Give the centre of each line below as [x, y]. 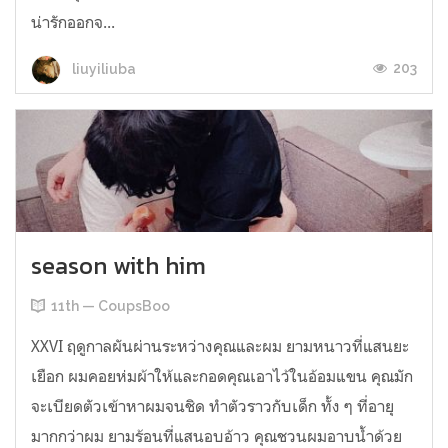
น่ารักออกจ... [73, 22]
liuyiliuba [102, 68]
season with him [118, 266]
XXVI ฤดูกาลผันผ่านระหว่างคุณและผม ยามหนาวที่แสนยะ [220, 346]
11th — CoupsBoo [110, 306]
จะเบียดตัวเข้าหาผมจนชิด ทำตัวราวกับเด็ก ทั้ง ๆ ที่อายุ [212, 406]
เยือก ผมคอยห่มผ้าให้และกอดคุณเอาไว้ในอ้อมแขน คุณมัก [222, 376]
